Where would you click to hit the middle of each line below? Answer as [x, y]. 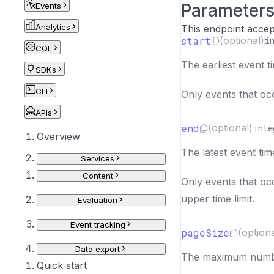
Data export [98, 249]
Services [98, 158]
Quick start [62, 265]
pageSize [205, 233]
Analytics [53, 27]
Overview [58, 136]
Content [98, 176]
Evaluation [98, 200]
